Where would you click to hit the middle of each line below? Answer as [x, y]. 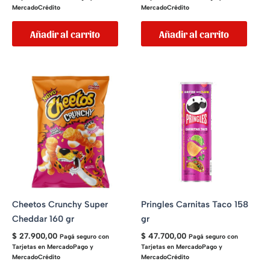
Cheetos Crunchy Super [60, 205]
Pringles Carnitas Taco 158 [195, 205]
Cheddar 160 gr [43, 219]
